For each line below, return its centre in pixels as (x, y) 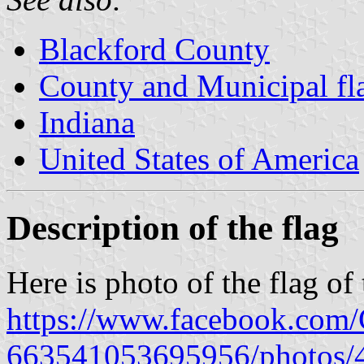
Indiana (87, 122)
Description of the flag (173, 227)
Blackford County (154, 49)
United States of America (199, 158)
